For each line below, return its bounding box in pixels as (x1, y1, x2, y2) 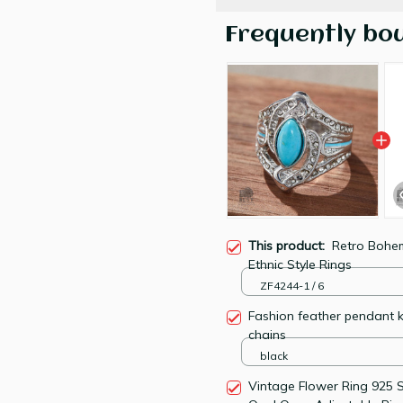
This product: (248, 237, 332, 255)
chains (248, 327, 286, 344)
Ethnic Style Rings (248, 256, 352, 273)
